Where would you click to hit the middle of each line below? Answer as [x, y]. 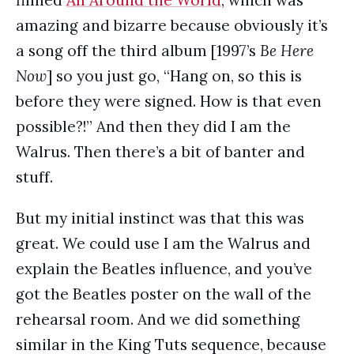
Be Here [287, 51]
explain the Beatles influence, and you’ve [164, 269]
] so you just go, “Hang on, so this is [174, 76]
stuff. [34, 177]
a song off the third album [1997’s [138, 51]
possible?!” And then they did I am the [153, 126]
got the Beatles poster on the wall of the [164, 294]
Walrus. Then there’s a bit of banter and [160, 152]
